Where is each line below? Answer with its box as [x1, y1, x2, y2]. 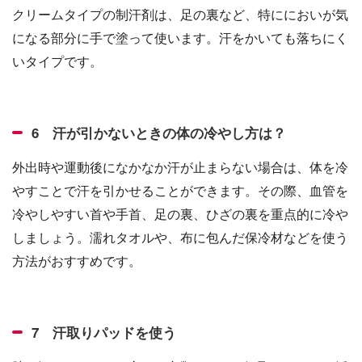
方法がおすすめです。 [12, 250, 141, 269]
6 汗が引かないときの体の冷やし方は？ [32, 122, 286, 142]
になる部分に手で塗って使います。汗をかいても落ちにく [12, 27, 348, 46]
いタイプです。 [12, 51, 103, 69]
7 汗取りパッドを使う [32, 322, 176, 342]
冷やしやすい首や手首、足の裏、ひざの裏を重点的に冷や [12, 204, 348, 222]
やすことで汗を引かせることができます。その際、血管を [12, 180, 348, 199]
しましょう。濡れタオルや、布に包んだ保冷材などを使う [12, 227, 348, 246]
